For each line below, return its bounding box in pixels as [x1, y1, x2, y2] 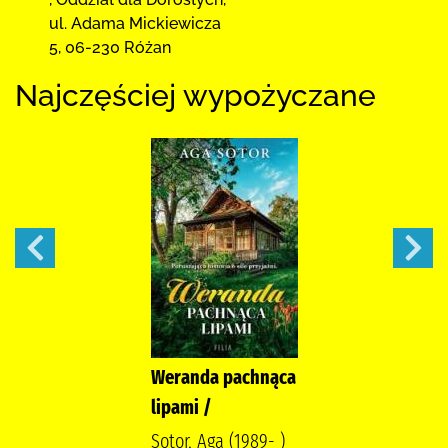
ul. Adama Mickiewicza [49, 13, 221, 33]
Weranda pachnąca [150, 364, 296, 389]
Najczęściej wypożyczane [15, 77, 376, 113]
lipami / [150, 394, 212, 419]
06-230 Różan [65, 37, 171, 57]
